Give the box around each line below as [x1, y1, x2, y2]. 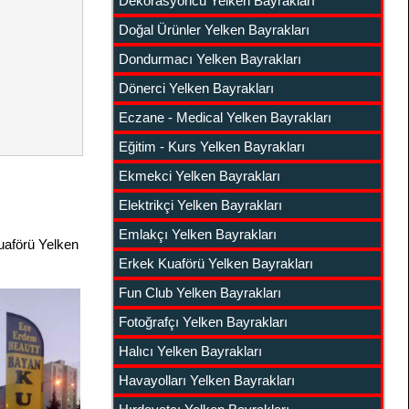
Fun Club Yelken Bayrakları [118, 285, 281, 300]
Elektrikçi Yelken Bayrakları [118, 197, 282, 213]
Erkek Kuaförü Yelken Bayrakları [118, 256, 313, 271]
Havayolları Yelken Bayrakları [118, 372, 295, 388]
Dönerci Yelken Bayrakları [118, 80, 274, 96]
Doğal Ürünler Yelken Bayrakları [118, 22, 309, 37]
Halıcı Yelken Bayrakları [118, 343, 262, 359]
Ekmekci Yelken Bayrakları [118, 168, 280, 184]
